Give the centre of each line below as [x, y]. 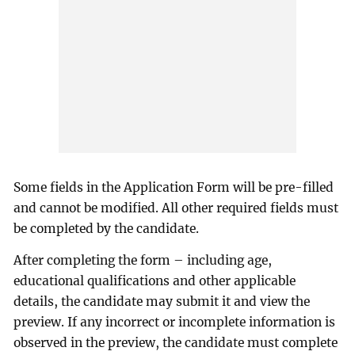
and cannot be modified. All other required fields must [176, 208]
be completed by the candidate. [107, 229]
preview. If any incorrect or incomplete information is [175, 323]
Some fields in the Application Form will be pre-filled [174, 188]
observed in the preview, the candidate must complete [176, 343]
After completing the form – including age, [143, 261]
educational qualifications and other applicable [155, 281]
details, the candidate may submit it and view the [162, 302]
